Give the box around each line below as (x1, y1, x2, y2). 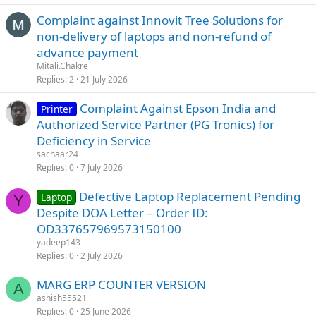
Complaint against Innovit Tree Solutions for (37, 12, 283, 28)
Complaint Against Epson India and (79, 100, 276, 116)
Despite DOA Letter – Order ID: (37, 205, 208, 221)
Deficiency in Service (37, 133, 151, 149)
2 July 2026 (80, 250, 123, 262)
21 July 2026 (80, 73, 128, 85)
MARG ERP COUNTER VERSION (37, 276, 206, 293)
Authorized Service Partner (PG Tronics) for (37, 116, 274, 133)
